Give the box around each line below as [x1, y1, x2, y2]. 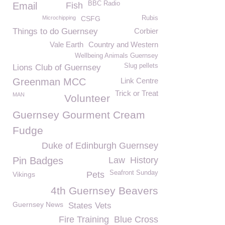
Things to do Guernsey [13, 27, 98, 36]
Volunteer [64, 92, 110, 104]
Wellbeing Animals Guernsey [75, 52, 158, 59]
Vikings [13, 170, 35, 178]
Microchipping [42, 15, 76, 21]
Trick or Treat [115, 89, 158, 97]
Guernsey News [13, 200, 63, 208]
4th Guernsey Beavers [51, 185, 158, 196]
